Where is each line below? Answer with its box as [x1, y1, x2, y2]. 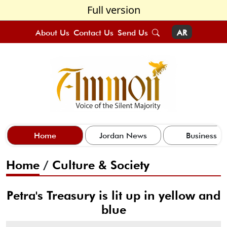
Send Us [117, 28, 148, 37]
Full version [87, 3, 140, 17]
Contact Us [73, 28, 113, 37]
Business [185, 130, 217, 140]
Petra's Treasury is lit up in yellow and [7, 187, 220, 203]
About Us [35, 28, 69, 37]
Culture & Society [52, 157, 149, 172]
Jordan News [99, 130, 147, 140]
